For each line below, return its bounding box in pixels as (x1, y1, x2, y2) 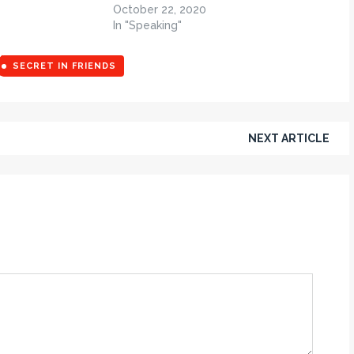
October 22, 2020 (112, 3, 206, 17)
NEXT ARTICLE (247, 132, 330, 145)
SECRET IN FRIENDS (12, 61, 116, 72)
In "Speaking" (112, 19, 182, 32)
